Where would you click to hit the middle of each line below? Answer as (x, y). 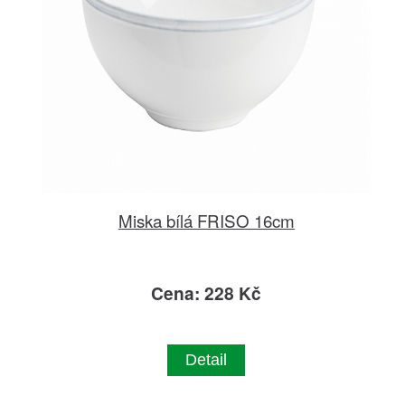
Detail (207, 360)
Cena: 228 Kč (207, 293)
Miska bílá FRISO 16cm (206, 221)
